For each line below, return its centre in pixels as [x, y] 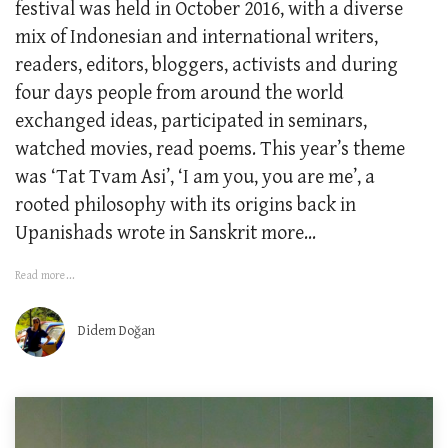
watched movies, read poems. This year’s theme [210, 150]
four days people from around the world [179, 94]
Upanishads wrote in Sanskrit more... [165, 234]
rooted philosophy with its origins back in [185, 206]
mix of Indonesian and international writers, [196, 38]
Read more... [45, 276]
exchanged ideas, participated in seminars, [191, 122]
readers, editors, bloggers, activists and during [206, 66]
